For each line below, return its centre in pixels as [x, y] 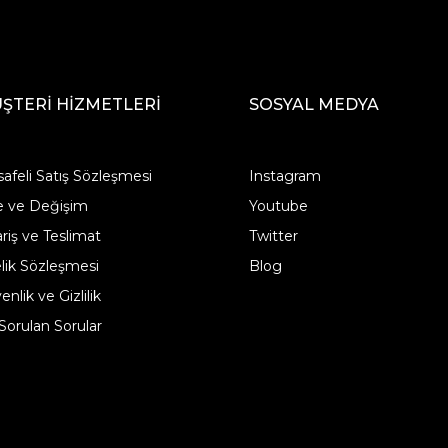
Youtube [279, 206]
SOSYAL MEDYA [314, 105]
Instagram [285, 176]
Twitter [274, 236]
